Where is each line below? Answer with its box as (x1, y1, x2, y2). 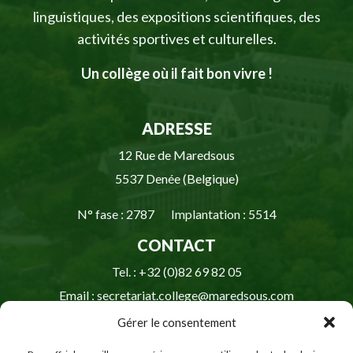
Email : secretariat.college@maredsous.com (59, 287, 294, 303)
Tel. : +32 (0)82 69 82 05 (111, 263, 242, 279)
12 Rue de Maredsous (118, 147, 235, 162)
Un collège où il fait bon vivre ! (80, 64, 273, 82)
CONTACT (137, 235, 216, 255)
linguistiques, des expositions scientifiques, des (32, 7, 321, 25)
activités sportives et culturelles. (76, 29, 277, 47)
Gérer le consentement (117, 315, 236, 329)
